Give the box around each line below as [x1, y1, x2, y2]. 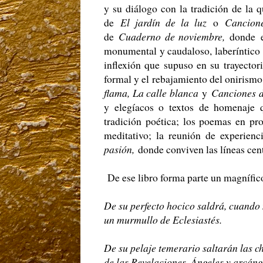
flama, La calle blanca [104, 86, 203, 100]
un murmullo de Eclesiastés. [104, 213, 225, 227]
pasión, [104, 142, 138, 157]
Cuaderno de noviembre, [119, 29, 230, 44]
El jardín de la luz [120, 15, 207, 30]
